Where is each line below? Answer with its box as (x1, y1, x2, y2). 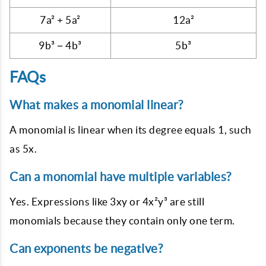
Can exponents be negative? (9, 241, 163, 255)
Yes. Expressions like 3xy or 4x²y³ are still (9, 195, 204, 207)
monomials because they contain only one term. (9, 214, 235, 226)
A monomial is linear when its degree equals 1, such (9, 123, 252, 135)
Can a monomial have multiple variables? (9, 169, 232, 183)
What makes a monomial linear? (9, 97, 183, 112)
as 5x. (9, 142, 37, 154)
